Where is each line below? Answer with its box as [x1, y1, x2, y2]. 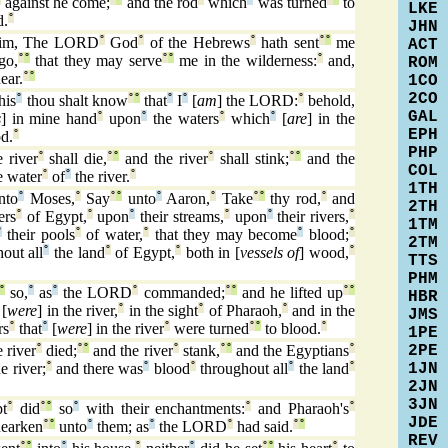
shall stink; [214, 150, 290, 168]
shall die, [43, 150, 108, 168]
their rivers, [272, 208, 350, 226]
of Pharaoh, [204, 302, 283, 320]
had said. [233, 418, 293, 436]
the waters [147, 110, 220, 128]
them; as [93, 418, 149, 436]
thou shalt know [22, 92, 128, 110]
